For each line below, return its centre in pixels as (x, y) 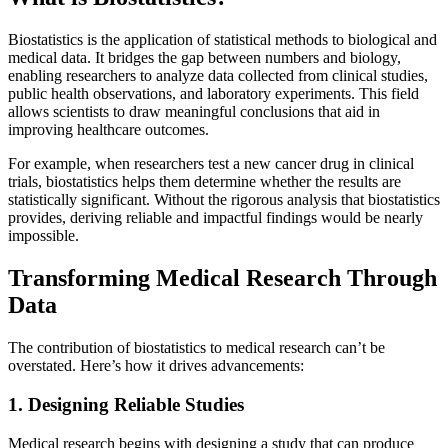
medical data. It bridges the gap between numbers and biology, (204, 58)
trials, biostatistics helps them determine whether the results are (204, 182)
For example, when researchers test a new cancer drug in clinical (211, 164)
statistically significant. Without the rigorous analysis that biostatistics (224, 200)
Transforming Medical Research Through (222, 278)
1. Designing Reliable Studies (126, 404)
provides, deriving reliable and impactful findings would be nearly (215, 218)
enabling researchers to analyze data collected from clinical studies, (218, 76)
